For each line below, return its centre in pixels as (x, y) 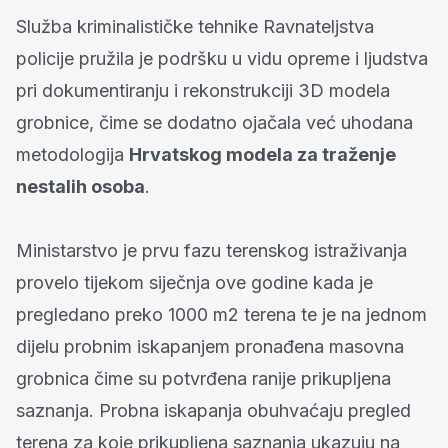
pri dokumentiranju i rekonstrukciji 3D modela (203, 90)
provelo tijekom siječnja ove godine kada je (194, 282)
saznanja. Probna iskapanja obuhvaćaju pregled (213, 410)
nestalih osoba (80, 186)
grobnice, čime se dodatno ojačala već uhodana (214, 122)
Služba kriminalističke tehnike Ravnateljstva (195, 26)
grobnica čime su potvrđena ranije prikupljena (203, 378)
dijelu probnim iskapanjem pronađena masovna (210, 346)
